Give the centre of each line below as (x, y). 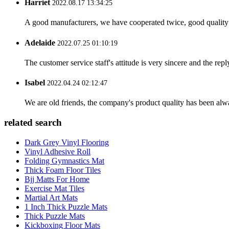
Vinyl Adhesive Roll (58, 151)
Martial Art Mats (51, 197)
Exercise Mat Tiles (54, 188)
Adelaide (40, 42)
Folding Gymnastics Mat (64, 161)
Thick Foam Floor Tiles (63, 170)
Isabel (35, 83)
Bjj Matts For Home (57, 179)
